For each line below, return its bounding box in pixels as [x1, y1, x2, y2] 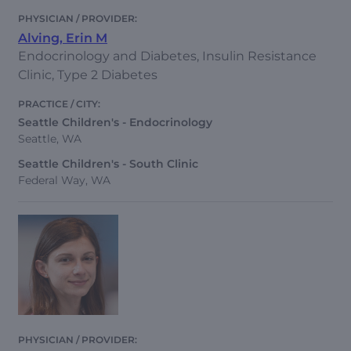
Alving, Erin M [18, 31, 107, 46]
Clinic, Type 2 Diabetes [18, 67, 157, 83]
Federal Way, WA [18, 172, 110, 187]
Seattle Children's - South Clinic [18, 156, 198, 171]
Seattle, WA [18, 132, 81, 147]
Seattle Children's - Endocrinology [18, 115, 212, 130]
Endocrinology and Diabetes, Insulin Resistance [18, 49, 317, 64]
